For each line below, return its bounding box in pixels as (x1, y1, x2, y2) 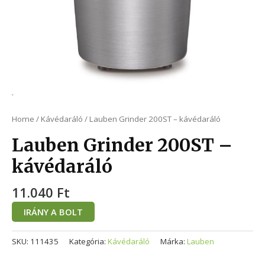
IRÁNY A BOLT (24, 206, 83, 218)
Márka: (160, 236, 187, 247)
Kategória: (69, 236, 108, 247)
